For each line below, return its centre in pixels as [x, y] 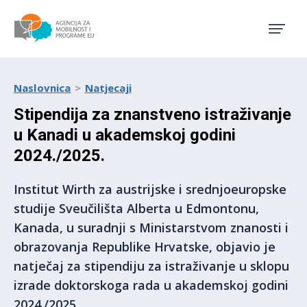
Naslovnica [42, 88]
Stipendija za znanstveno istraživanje [152, 114]
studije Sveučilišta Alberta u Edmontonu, [136, 208]
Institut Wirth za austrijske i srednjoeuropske [150, 189]
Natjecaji [108, 88]
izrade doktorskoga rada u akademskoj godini [151, 285]
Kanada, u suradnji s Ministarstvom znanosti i [151, 228]
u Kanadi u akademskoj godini [125, 135]
